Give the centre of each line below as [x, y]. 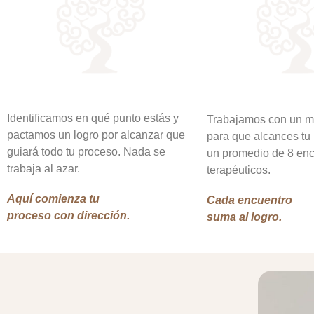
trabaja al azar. [43, 169]
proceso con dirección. [68, 216]
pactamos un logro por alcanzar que [96, 135]
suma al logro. [244, 217]
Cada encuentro [250, 200]
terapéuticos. [239, 170]
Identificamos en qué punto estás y [93, 118]
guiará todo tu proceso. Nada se [86, 152]
